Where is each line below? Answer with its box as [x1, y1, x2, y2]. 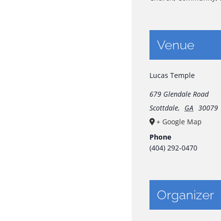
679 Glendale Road [149, 89, 209, 99]
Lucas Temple [149, 70, 195, 80]
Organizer [157, 187, 215, 202]
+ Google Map [156, 116, 202, 126]
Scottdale [149, 103, 179, 112]
